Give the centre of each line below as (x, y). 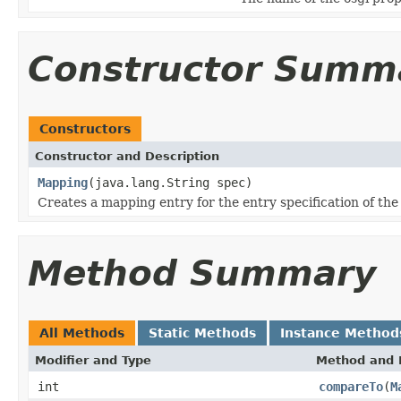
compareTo (351, 386)
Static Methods (202, 333)
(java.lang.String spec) (170, 182)
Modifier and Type (93, 360)
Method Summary (202, 273)
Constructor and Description (127, 156)
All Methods (82, 333)
